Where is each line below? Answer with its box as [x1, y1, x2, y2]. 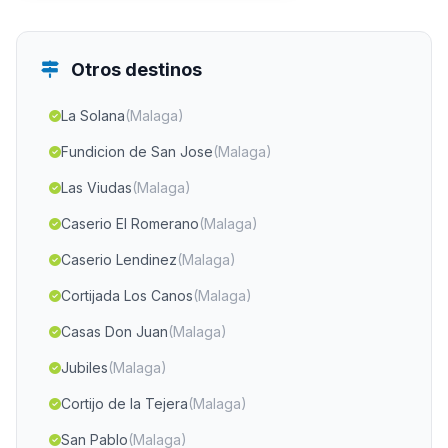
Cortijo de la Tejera [61, 395, 188, 412]
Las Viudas [61, 179, 132, 196]
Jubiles [61, 359, 108, 376]
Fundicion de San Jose [61, 143, 213, 160]
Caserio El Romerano [61, 215, 199, 232]
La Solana [61, 107, 125, 124]
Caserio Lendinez [61, 251, 177, 268]
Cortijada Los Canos [61, 287, 193, 304]
